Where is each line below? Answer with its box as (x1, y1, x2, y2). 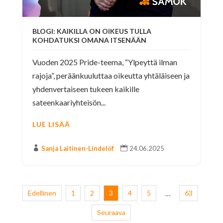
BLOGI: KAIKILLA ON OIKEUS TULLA (32, 26, 151, 35)
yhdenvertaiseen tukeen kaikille (32, 84, 139, 94)
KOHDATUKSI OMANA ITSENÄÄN (32, 35, 146, 44)
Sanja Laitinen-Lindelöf (41, 144, 114, 152)
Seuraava (97, 208, 126, 217)
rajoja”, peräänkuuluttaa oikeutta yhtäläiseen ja (32, 70, 190, 80)
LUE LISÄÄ (32, 119, 70, 128)
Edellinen (27, 188, 56, 197)
